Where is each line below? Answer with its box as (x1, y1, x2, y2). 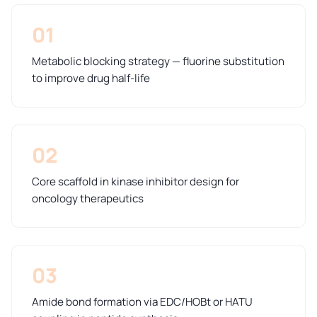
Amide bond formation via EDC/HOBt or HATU (32, 294, 253, 310)
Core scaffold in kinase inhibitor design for (32, 174, 239, 190)
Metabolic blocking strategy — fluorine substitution (32, 54, 284, 69)
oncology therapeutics (32, 191, 144, 207)
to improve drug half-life (32, 71, 150, 86)
